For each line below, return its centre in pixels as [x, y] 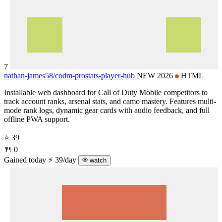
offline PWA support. [37, 119]
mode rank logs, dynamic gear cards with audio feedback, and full [107, 110]
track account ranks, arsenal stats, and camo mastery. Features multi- [110, 101]
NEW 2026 [156, 75]
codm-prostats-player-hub [95, 75]
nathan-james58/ [29, 75]
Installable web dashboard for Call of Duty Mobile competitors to [106, 92]
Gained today [25, 160]
